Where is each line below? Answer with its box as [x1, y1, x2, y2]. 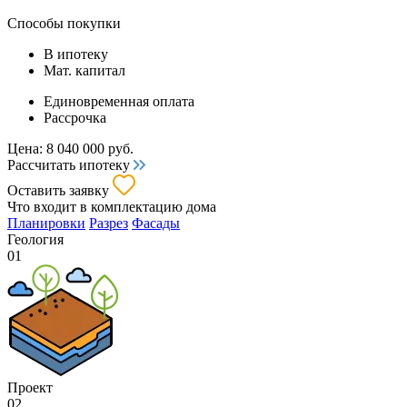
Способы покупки [7, 15, 121, 32]
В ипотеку [44, 46, 108, 63]
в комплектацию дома [76, 199, 216, 215]
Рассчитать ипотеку [7, 157, 130, 174]
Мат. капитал [44, 63, 125, 79]
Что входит [7, 199, 76, 215]
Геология [7, 232, 64, 248]
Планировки [7, 215, 85, 232]
